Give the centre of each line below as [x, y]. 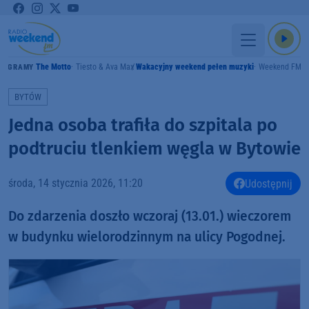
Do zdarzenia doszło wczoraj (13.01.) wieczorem [150, 217]
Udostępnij [269, 183]
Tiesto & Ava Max [104, 67]
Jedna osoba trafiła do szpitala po [143, 125]
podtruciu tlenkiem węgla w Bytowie [154, 148]
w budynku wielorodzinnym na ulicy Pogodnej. [147, 237]
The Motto [53, 67]
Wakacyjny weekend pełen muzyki [195, 67]
